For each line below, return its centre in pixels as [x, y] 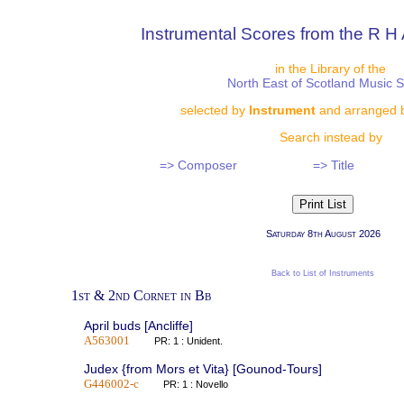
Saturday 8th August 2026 [323, 234]
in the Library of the [331, 68]
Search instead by [331, 138]
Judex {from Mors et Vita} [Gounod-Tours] [202, 368]
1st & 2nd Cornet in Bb [141, 296]
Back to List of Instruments [323, 274]
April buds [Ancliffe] [138, 326]
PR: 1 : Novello [203, 384]
